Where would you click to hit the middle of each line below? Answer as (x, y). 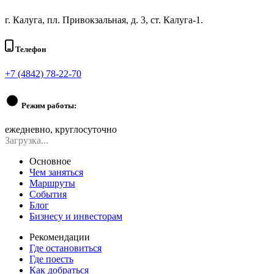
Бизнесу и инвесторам (76, 216)
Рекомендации (60, 237)
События (48, 194)
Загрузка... (27, 140)
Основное (50, 161)
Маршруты (52, 183)
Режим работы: (48, 105)
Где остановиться (65, 248)
